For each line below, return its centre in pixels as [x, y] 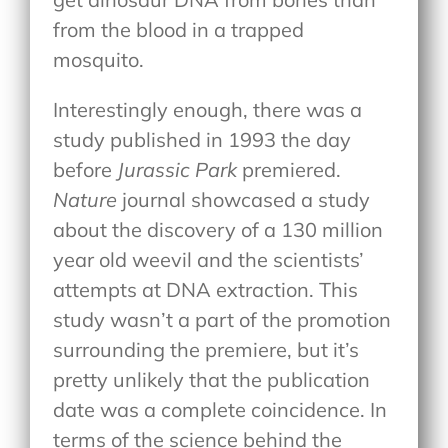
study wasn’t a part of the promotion [222, 319]
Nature [88, 199]
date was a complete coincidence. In [220, 409]
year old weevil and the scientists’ [209, 259]
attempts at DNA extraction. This [206, 289]
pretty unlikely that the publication [212, 379]
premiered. [292, 169]
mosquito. [99, 59]
